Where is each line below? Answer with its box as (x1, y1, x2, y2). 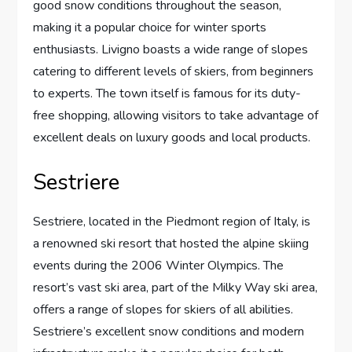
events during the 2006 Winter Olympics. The (33, 257, 284, 275)
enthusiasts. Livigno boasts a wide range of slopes (33, 41, 309, 59)
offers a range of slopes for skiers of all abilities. (33, 301, 294, 319)
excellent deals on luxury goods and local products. (33, 129, 311, 147)
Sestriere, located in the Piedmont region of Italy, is (33, 213, 311, 231)
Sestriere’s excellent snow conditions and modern (33, 323, 305, 341)
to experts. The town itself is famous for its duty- (33, 85, 302, 103)
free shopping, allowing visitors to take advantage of (33, 107, 319, 125)
